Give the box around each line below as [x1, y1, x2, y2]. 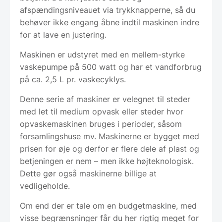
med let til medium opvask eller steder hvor [20, 106, 183, 116]
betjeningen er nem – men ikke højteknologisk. [20, 156, 194, 166]
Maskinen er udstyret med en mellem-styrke [20, 49, 185, 59]
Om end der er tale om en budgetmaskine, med [20, 200, 197, 211]
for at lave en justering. [20, 29, 107, 40]
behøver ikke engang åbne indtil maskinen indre [20, 17, 199, 27]
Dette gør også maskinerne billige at [20, 168, 157, 178]
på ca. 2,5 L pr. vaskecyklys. [20, 74, 126, 84]
